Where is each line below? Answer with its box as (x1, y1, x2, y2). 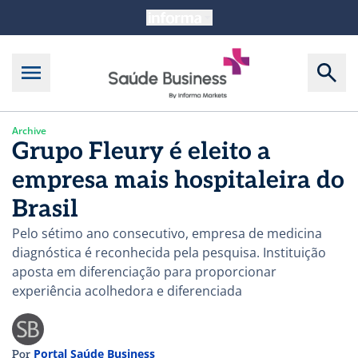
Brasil (12, 194, 78, 224)
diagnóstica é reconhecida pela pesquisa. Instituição (12, 243, 326, 261)
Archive (12, 123, 46, 137)
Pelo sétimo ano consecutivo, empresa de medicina (12, 224, 322, 242)
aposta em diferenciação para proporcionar (12, 262, 276, 280)
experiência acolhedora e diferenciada (12, 281, 242, 300)
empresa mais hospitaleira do (12, 165, 344, 195)
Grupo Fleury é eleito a (12, 137, 271, 166)
